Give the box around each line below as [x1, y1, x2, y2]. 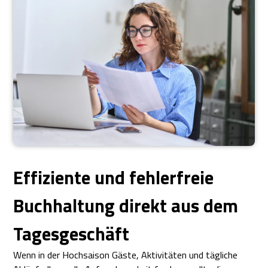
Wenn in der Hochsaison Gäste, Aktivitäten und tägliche [13, 248, 238, 263]
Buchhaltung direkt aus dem [13, 191, 239, 220]
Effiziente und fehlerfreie [13, 163, 214, 192]
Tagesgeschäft [13, 220, 130, 248]
